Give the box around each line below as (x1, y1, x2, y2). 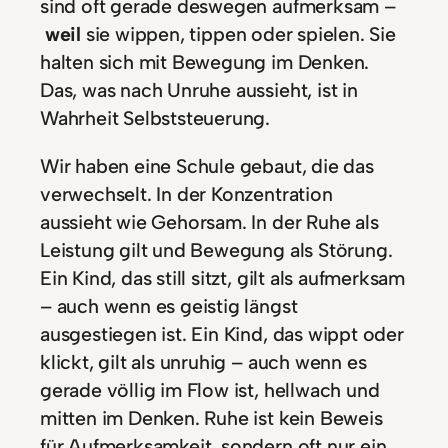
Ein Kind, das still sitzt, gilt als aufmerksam (40, 266, 405, 291)
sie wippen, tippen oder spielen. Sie (81, 22, 396, 47)
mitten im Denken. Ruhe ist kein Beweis (40, 406, 383, 431)
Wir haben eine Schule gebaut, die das (40, 154, 374, 179)
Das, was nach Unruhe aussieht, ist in (40, 78, 358, 103)
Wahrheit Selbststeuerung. (40, 106, 271, 131)
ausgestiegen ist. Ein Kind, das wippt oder (40, 322, 404, 347)
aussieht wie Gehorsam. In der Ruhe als (40, 210, 379, 235)
